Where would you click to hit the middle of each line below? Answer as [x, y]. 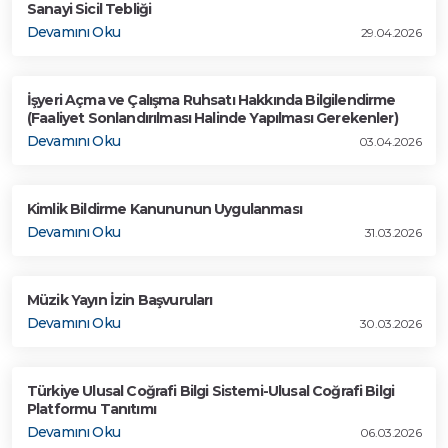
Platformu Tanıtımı [91, 409]
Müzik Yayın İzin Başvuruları [120, 300]
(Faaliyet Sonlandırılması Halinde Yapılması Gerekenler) [212, 118]
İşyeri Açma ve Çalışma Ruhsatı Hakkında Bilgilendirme [211, 100]
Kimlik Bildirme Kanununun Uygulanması [164, 209]
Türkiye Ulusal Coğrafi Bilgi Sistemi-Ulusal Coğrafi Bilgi [211, 391]
